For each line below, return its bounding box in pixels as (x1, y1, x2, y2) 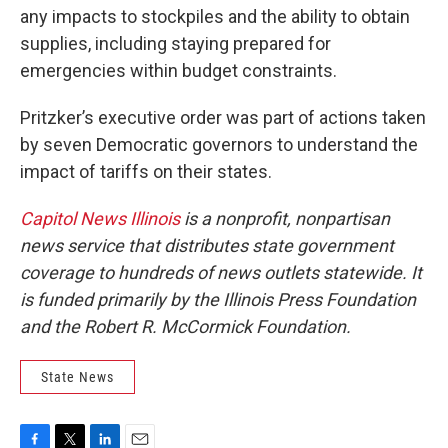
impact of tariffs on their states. (20, 161, 272, 182)
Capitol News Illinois (20, 208, 180, 229)
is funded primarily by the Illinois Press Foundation (20, 289, 416, 310)
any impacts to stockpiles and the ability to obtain (20, 6, 410, 27)
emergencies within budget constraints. (20, 60, 337, 81)
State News (41, 369, 114, 385)
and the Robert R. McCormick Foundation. (20, 316, 351, 337)
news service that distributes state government (20, 235, 394, 256)
